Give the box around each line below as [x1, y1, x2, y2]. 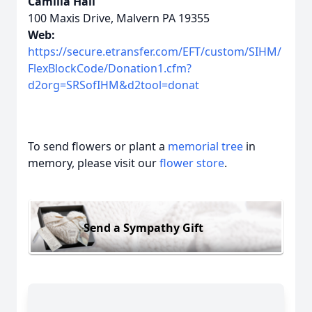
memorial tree [168, 139, 243, 154]
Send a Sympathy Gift [84, 219, 203, 235]
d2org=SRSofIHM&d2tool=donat [28, 77, 199, 93]
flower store [159, 155, 224, 171]
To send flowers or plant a [28, 139, 168, 154]
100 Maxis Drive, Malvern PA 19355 [28, 10, 210, 26]
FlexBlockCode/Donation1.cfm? [28, 61, 192, 76]
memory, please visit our [28, 155, 159, 171]
